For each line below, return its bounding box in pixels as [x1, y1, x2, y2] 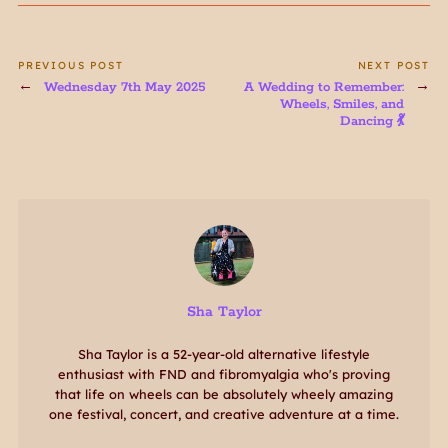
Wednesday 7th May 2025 [43, 78, 206, 96]
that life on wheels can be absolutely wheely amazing [55, 385, 393, 402]
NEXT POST [357, 59, 431, 73]
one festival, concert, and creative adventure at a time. [49, 405, 399, 422]
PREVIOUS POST [17, 59, 124, 73]
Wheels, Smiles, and [280, 95, 405, 113]
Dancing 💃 [340, 112, 405, 130]
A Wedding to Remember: [244, 78, 405, 96]
